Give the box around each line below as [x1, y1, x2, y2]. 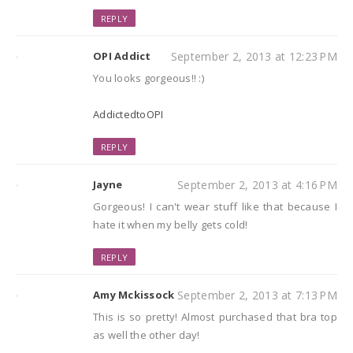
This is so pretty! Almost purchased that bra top [93, 310, 337, 325]
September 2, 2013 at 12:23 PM [170, 49, 337, 65]
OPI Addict [93, 49, 151, 64]
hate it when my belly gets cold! [93, 217, 248, 232]
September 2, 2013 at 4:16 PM [177, 177, 337, 193]
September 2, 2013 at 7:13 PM [177, 288, 337, 303]
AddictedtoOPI [93, 107, 164, 122]
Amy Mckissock [93, 288, 175, 303]
